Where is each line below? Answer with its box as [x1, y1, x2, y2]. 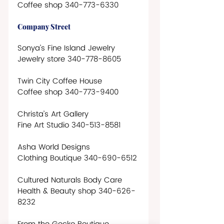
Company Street [17, 21, 70, 31]
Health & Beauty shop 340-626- [17, 184, 135, 197]
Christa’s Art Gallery [17, 107, 88, 120]
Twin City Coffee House [17, 74, 102, 87]
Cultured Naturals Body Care [17, 173, 122, 186]
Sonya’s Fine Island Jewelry [17, 41, 115, 54]
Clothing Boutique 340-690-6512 [17, 151, 137, 164]
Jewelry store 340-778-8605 [17, 52, 123, 65]
